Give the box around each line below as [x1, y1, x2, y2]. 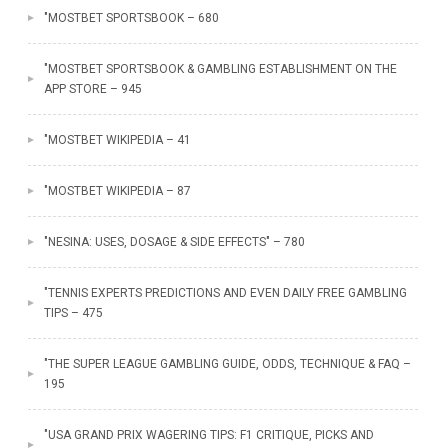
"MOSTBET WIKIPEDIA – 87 [43, 184, 191, 198]
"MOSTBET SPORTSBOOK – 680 [43, 11, 219, 25]
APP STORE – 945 [43, 82, 142, 96]
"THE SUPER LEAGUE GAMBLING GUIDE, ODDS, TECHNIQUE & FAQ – [43, 357, 411, 371]
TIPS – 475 [43, 306, 103, 320]
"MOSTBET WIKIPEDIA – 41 [43, 133, 191, 147]
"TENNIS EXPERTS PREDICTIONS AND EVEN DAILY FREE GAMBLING [43, 286, 407, 300]
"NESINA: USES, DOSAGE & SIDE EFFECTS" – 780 [43, 235, 305, 249]
